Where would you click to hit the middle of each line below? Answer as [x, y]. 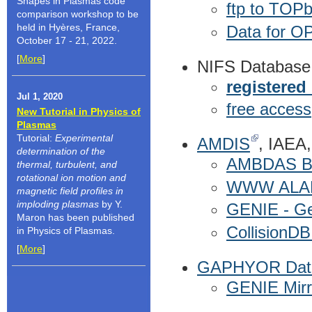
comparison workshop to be [78, 14]
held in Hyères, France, [68, 27]
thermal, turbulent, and [67, 165]
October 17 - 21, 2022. [67, 40]
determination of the [61, 151]
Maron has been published [76, 218]
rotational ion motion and [71, 178]
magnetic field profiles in [70, 191]
